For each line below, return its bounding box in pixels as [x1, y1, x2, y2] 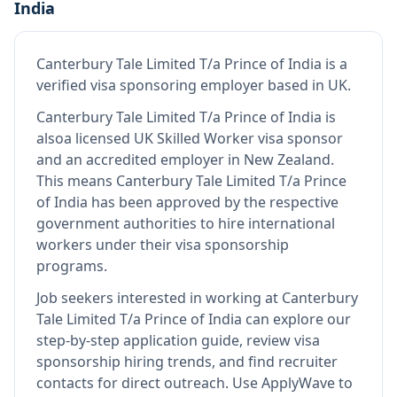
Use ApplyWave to [229, 373, 353, 393]
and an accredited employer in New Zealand [36, 150, 331, 169]
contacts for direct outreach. [36, 373, 229, 393]
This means [36, 171, 116, 191]
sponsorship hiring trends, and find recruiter [36, 352, 338, 371]
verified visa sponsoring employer [36, 75, 264, 95]
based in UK [264, 75, 347, 95]
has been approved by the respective [88, 192, 339, 212]
